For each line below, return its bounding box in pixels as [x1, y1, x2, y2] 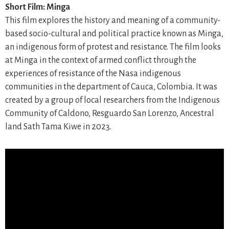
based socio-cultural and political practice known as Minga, [5, 29, 223, 38]
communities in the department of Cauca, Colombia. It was [5, 82, 217, 91]
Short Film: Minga [5, 3, 70, 12]
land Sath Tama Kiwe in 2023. [5, 122, 111, 131]
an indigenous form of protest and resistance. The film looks [5, 42, 221, 52]
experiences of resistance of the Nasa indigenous [5, 69, 181, 78]
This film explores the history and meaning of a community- [5, 16, 220, 25]
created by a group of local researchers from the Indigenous [5, 96, 220, 105]
